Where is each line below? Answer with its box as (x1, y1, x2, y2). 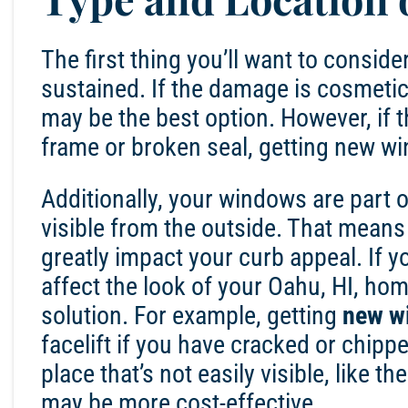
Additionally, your (41, 184, 219, 215)
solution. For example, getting (41, 301, 342, 331)
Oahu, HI (268, 271, 353, 302)
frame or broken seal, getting (41, 132, 334, 163)
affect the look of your (41, 271, 268, 302)
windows (219, 184, 307, 215)
